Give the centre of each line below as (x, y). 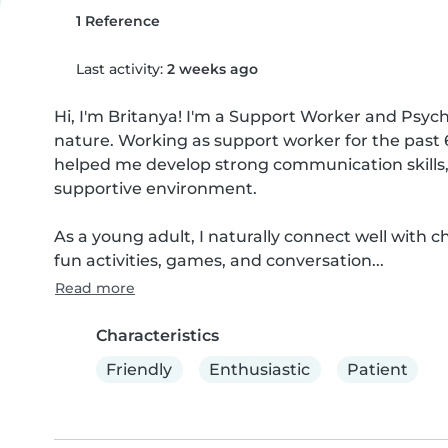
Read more (95, 288)
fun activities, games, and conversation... (219, 260)
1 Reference (115, 21)
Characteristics (157, 335)
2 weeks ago (212, 69)
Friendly (139, 369)
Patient (377, 369)
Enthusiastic (260, 369)
